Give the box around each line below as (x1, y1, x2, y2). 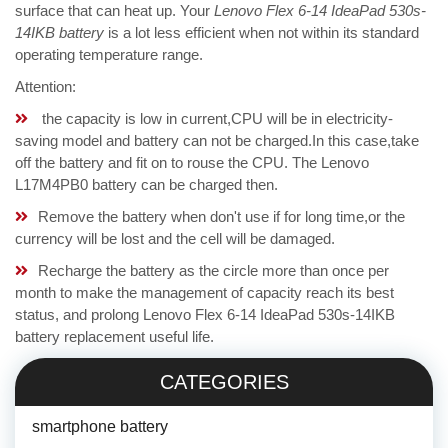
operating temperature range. (15, 46, 203, 64)
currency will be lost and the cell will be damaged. (15, 230, 335, 248)
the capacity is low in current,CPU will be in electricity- (38, 110, 393, 128)
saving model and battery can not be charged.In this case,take (15, 132, 419, 150)
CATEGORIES (159, 371, 289, 394)
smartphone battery (32, 418, 168, 436)
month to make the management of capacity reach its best (15, 284, 394, 302)
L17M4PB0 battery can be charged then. (15, 176, 278, 194)
